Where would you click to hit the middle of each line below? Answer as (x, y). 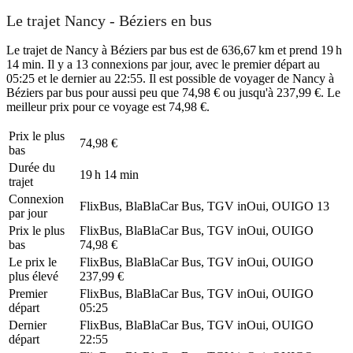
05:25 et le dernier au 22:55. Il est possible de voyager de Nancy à (170, 78)
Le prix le (33, 262)
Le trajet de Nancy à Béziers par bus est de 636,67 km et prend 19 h (174, 50)
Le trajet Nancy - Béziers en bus (109, 21)
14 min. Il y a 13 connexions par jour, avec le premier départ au (163, 64)
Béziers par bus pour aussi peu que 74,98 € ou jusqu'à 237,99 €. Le (173, 92)
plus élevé (33, 276)
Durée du (32, 167)
